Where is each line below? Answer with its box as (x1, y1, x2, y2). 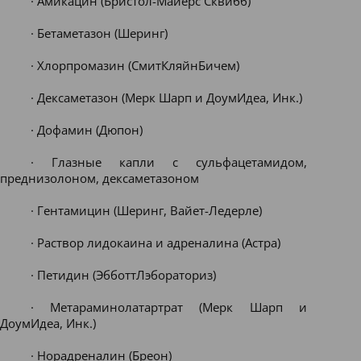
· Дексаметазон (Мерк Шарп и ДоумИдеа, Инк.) (30, 89, 302, 106)
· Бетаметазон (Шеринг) (30, 25, 168, 41)
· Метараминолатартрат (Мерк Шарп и (30, 299, 307, 315)
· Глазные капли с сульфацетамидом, (30, 154, 307, 170)
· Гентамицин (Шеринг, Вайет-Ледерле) (30, 202, 262, 218)
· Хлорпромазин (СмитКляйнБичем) (30, 57, 239, 73)
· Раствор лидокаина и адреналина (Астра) (30, 234, 280, 251)
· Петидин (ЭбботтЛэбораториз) (30, 267, 216, 283)
